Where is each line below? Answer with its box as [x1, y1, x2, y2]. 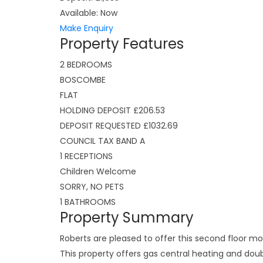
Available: [60, 7, 98, 19]
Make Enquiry [60, 22, 113, 34]
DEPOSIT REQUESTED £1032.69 [60, 120, 178, 131]
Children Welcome [60, 166, 136, 177]
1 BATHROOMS [60, 196, 116, 208]
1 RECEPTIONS [60, 150, 113, 162]
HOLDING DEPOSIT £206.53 [60, 104, 165, 116]
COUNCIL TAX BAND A [60, 135, 145, 147]
